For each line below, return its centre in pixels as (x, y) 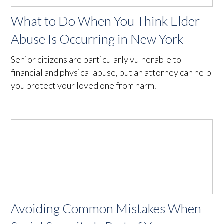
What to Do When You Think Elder (106, 21)
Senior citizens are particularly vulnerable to (96, 59)
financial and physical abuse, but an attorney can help (111, 72)
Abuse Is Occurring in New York (97, 39)
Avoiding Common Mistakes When (106, 208)
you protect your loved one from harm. (84, 85)
